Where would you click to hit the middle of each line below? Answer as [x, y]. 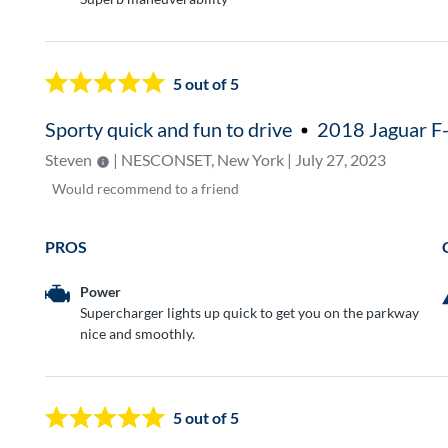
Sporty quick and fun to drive [169, 129]
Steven [69, 160]
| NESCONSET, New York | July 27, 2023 [248, 160]
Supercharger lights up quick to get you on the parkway [250, 312]
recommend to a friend [168, 189]
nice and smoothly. [138, 333]
